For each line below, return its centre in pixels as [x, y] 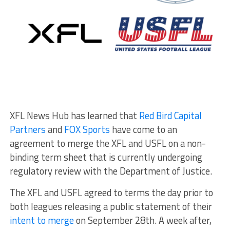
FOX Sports [88, 130]
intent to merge [42, 221]
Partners [28, 130]
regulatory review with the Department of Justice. [111, 171]
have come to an [144, 130]
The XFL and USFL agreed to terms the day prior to [111, 193]
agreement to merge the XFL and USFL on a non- [108, 143]
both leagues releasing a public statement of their [111, 207]
